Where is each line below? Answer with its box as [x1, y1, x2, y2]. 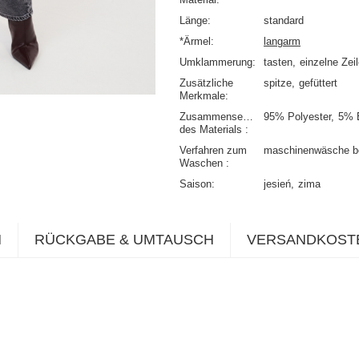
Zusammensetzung [179, 111, 268, 123]
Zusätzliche [179, 77, 233, 90]
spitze [264, 77, 292, 90]
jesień [264, 178, 291, 191]
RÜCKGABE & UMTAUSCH [34, 232, 214, 248]
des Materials [179, 123, 245, 136]
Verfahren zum [179, 144, 247, 157]
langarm [264, 35, 301, 48]
